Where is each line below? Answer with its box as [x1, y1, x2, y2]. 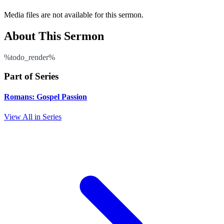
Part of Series [4, 71, 58, 82]
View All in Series [4, 112, 61, 121]
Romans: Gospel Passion [4, 92, 87, 101]
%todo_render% [4, 52, 55, 61]
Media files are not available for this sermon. [4, 10, 143, 19]
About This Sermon [4, 29, 104, 42]
